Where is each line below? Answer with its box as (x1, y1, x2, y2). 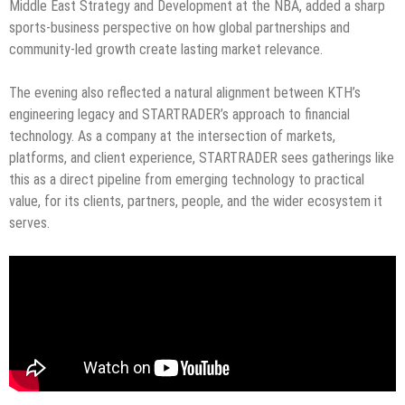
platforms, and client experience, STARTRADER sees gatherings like (9, 148, 394, 166)
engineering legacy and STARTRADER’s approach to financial (9, 105, 350, 123)
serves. (9, 213, 50, 231)
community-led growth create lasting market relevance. (9, 40, 323, 58)
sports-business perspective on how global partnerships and (9, 18, 350, 36)
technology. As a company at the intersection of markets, (9, 127, 335, 145)
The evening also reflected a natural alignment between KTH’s (9, 83, 361, 101)
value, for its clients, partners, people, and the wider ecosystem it (9, 192, 382, 210)
